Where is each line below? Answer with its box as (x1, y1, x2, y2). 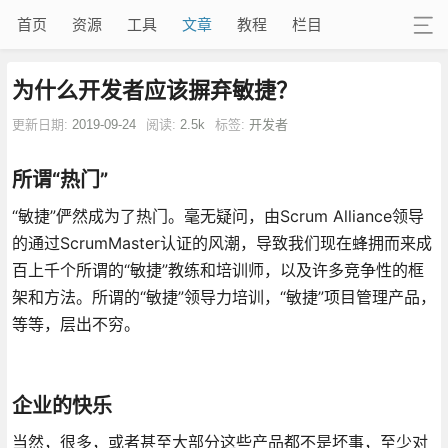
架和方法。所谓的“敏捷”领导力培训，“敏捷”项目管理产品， (11, 286, 436, 307)
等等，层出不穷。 (11, 313, 140, 334)
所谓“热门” (11, 167, 108, 192)
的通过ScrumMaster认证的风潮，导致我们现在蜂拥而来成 (11, 232, 432, 253)
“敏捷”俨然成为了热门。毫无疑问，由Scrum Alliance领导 (11, 205, 424, 226)
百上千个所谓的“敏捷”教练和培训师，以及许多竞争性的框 (11, 259, 424, 280)
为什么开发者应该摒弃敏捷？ (11, 76, 298, 103)
